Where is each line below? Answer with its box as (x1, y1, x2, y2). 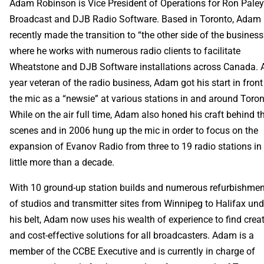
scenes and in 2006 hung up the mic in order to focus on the (9, 124, 259, 136)
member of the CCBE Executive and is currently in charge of (9, 245, 256, 257)
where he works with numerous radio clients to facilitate (9, 45, 241, 57)
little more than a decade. (9, 156, 115, 168)
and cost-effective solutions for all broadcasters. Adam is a (9, 229, 255, 241)
